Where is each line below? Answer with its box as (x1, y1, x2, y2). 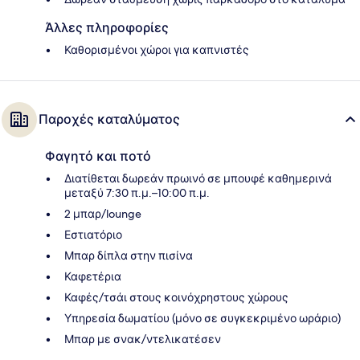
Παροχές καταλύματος (39, 112, 180, 128)
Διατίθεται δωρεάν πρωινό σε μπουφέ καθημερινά (64, 171, 332, 186)
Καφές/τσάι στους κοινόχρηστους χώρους (64, 290, 288, 305)
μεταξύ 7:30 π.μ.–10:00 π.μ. (64, 186, 210, 201)
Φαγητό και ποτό (45, 149, 151, 165)
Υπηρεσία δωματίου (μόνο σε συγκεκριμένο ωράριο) (64, 311, 341, 326)
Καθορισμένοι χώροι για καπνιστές (64, 43, 249, 58)
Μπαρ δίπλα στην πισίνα (64, 248, 193, 264)
